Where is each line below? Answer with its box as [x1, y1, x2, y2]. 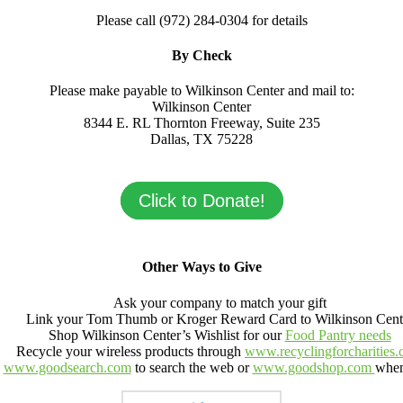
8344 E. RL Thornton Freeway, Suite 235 [83, 115, 320, 131]
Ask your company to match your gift [112, 294, 327, 310]
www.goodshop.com [252, 359, 375, 375]
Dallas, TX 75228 [150, 131, 253, 148]
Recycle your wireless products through [16, 343, 245, 359]
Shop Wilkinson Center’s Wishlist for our [48, 327, 285, 343]
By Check [171, 47, 232, 63]
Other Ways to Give [141, 259, 262, 275]
